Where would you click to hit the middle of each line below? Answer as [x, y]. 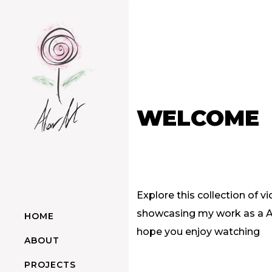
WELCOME [198, 118]
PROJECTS [50, 265]
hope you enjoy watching [198, 232]
